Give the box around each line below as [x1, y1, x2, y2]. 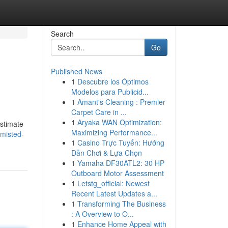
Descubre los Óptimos [77, 76, 149, 87]
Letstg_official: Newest [77, 178, 150, 188]
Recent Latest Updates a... [71, 188, 157, 198]
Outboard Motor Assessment [71, 168, 164, 178]
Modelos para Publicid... [71, 87, 149, 97]
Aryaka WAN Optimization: [77, 117, 162, 127]
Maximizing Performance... [71, 127, 157, 137]
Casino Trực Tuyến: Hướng [77, 137, 164, 148]
